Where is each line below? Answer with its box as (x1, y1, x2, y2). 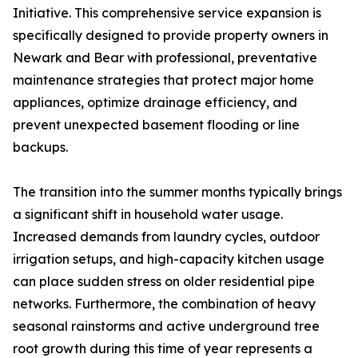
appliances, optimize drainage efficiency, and (13, 94, 297, 110)
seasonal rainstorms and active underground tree (13, 318, 320, 334)
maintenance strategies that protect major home (13, 72, 314, 88)
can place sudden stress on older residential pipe (13, 273, 315, 289)
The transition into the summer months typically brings (13, 184, 342, 200)
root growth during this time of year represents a (13, 340, 312, 356)
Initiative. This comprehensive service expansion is (13, 5, 321, 21)
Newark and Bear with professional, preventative (13, 50, 317, 66)
